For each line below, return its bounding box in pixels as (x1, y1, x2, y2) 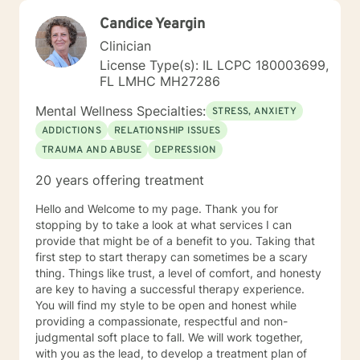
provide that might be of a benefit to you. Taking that (35, 234, 315, 247)
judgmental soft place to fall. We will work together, (35, 330, 188, 344)
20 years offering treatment (35, 172, 204, 188)
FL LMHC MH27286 (100, 73, 220, 89)
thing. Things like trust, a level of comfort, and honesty (35, 266, 68, 280)
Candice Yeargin (100, 15, 205, 34)
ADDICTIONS (42, 125, 101, 137)
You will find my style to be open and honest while (35, 298, 297, 312)
